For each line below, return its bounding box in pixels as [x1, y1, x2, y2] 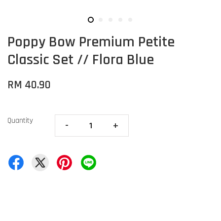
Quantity [7, 115, 33, 125]
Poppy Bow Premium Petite [7, 32, 175, 51]
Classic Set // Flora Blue [7, 50, 154, 69]
